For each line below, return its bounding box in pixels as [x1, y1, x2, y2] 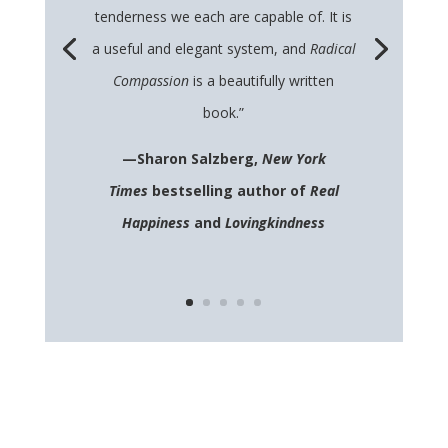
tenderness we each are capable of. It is [95, 7, 353, 27]
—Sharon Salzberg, [121, 149, 262, 169]
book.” [203, 103, 245, 123]
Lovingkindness [225, 213, 326, 233]
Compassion [113, 71, 194, 91]
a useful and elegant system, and [91, 39, 310, 59]
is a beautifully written [193, 71, 335, 91]
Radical [309, 39, 356, 59]
